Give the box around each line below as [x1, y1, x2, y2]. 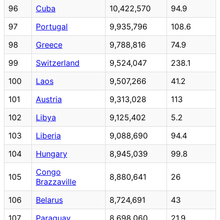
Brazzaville [36, 176, 76, 187]
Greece [36, 39, 62, 50]
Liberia [36, 130, 61, 140]
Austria [36, 94, 62, 104]
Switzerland [36, 57, 80, 68]
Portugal [36, 21, 68, 31]
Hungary [36, 148, 67, 159]
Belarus [36, 194, 63, 205]
